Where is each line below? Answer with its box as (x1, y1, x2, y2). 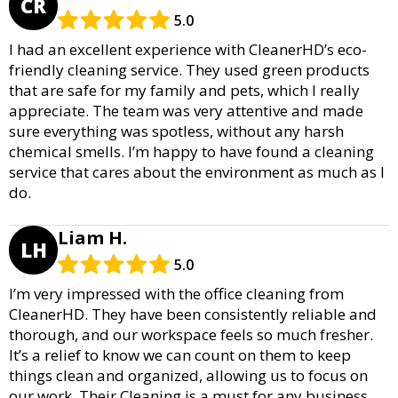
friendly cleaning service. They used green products (9, 59, 370, 80)
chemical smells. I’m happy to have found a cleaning (9, 140, 374, 162)
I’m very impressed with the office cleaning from (9, 283, 344, 304)
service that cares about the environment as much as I (9, 161, 385, 182)
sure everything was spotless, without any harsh (9, 120, 344, 141)
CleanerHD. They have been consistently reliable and (9, 303, 377, 324)
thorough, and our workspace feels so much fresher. (9, 323, 373, 345)
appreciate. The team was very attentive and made (9, 99, 363, 121)
